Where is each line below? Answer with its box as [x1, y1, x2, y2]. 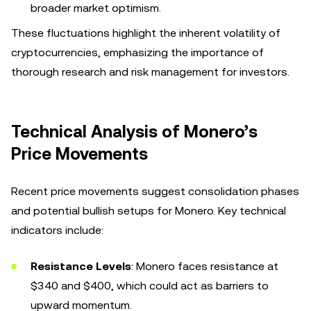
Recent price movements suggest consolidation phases [11, 185, 299, 198]
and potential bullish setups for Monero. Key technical [11, 204, 286, 217]
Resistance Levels [31, 260, 131, 273]
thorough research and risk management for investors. [11, 65, 289, 78]
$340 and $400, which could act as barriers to [31, 279, 269, 292]
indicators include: [11, 224, 103, 237]
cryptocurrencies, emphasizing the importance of [11, 46, 264, 59]
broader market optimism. [31, 1, 161, 15]
